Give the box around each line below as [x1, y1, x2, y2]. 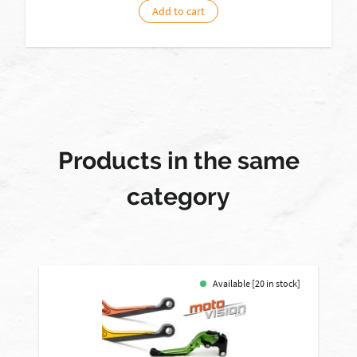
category [127, 182, 230, 210]
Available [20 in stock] [213, 277, 301, 289]
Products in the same [57, 147, 300, 175]
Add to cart [152, 4, 205, 18]
